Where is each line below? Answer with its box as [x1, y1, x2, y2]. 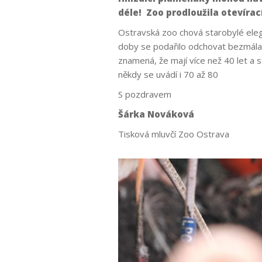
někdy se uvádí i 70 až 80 [118, 68, 218, 80]
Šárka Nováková [118, 108, 194, 120]
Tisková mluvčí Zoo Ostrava [118, 128, 229, 140]
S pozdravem [118, 88, 171, 100]
